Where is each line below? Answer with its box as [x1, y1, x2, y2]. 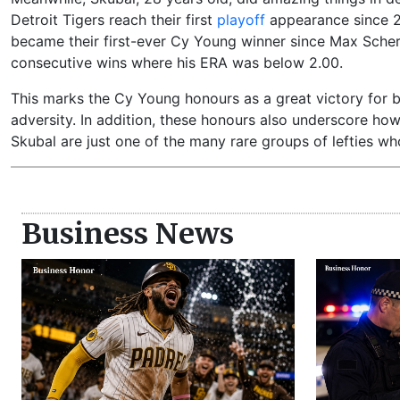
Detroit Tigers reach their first [11, 10, 217, 29]
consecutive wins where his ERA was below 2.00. [11, 53, 343, 71]
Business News [21, 215, 234, 252]
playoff [217, 10, 265, 29]
